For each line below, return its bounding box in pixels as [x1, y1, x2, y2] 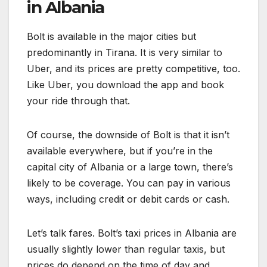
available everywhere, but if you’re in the [27, 145, 213, 157]
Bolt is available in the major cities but [27, 30, 196, 43]
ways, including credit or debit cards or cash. [27, 193, 229, 206]
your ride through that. [27, 95, 130, 107]
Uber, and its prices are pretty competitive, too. [27, 63, 240, 75]
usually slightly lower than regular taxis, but [27, 243, 225, 256]
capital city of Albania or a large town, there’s [27, 161, 233, 173]
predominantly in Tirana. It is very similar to [27, 46, 222, 59]
